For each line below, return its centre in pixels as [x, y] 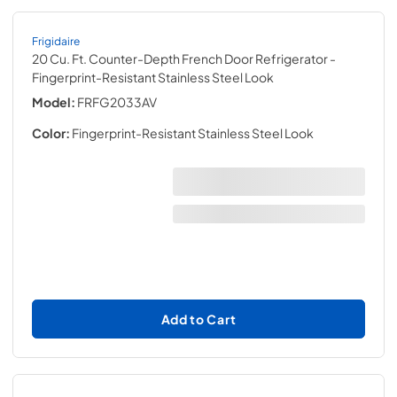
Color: [51, 133]
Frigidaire [56, 41]
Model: [54, 102]
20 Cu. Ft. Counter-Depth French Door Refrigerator [180, 58]
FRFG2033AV [117, 102]
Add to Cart [198, 319]
